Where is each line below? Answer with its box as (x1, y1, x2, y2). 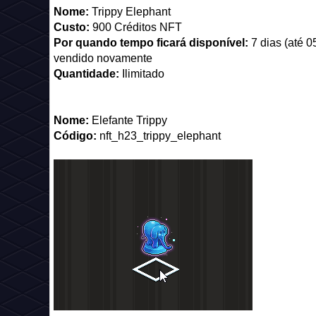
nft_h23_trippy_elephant (97, 209, 221, 221)
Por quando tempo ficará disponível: (54, 37, 251, 49)
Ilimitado (119, 68, 164, 80)
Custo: (54, 21, 92, 33)
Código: (54, 209, 97, 221)
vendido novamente (54, 52, 152, 64)
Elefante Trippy (89, 193, 167, 205)
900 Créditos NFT (92, 21, 182, 33)
